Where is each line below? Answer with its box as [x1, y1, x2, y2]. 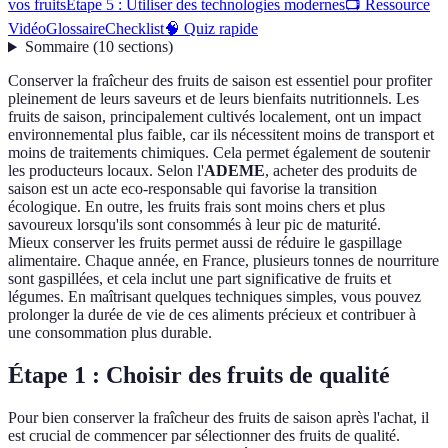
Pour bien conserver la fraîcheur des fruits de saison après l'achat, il [8, 409, 429, 427]
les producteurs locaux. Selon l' [8, 162, 204, 180]
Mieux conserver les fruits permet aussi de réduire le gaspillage [8, 234, 402, 252]
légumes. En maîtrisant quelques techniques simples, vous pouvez [8, 288, 421, 306]
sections [117, 38, 168, 56]
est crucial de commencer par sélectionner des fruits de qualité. [8, 427, 400, 445]
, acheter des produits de [265, 162, 417, 180]
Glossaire [46, 20, 105, 38]
